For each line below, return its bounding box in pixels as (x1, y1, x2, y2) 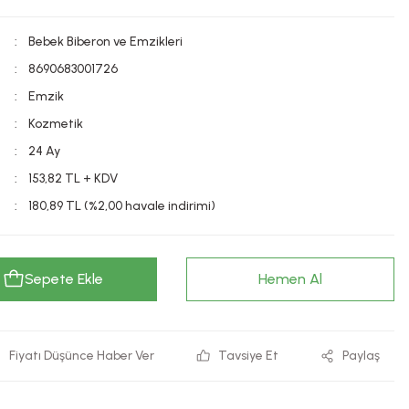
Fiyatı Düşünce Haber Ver (8, 348, 154, 363)
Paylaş (341, 348, 380, 363)
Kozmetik (28, 116, 83, 131)
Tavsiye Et (218, 348, 279, 363)
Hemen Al (258, 270, 322, 288)
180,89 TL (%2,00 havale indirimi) (28, 198, 215, 214)
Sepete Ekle (25, 270, 103, 288)
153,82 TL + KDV (28, 171, 118, 186)
